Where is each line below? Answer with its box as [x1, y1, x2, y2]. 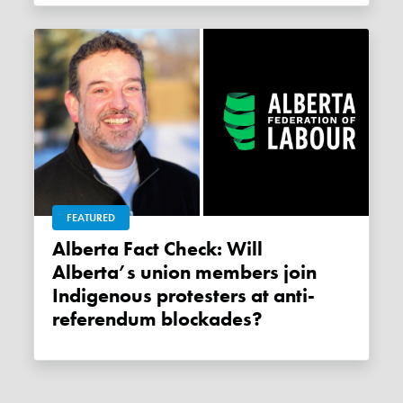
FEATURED [67, 210, 116, 226]
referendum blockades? [52, 307, 264, 333]
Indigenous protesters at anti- [52, 283, 316, 309]
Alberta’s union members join [52, 260, 318, 286]
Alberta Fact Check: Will [52, 237, 67, 263]
